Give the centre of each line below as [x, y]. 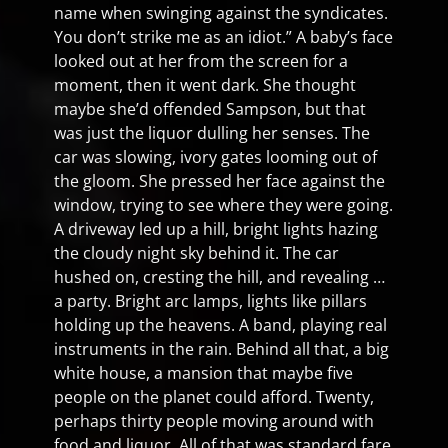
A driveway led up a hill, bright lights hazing [216, 229]
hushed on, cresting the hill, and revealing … [219, 277]
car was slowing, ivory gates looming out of [215, 157]
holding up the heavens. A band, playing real [220, 325]
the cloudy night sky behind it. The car [196, 253]
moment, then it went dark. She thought [205, 85]
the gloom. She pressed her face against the [219, 181]
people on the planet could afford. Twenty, [214, 397]
